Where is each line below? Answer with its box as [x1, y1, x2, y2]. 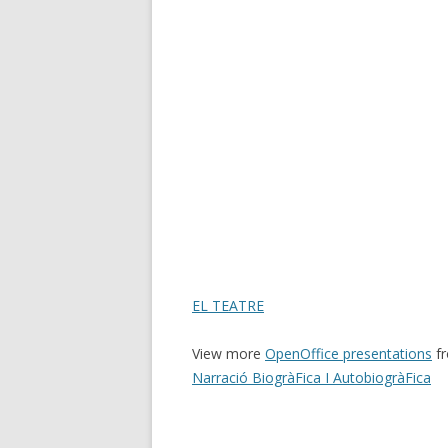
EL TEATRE [192, 296, 264, 315]
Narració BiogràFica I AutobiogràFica [192, 368, 431, 387]
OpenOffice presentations [265, 344, 432, 363]
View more [192, 344, 265, 363]
